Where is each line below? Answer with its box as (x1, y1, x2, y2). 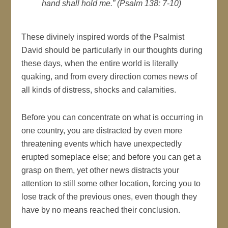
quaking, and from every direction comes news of (21, 72, 197, 81)
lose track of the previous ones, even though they (21, 192, 197, 201)
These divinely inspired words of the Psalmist (21, 32, 185, 41)
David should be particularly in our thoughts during (21, 45, 203, 54)
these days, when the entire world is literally (21, 59, 179, 68)
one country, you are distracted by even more (21, 126, 183, 135)
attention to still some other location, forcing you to (21, 179, 201, 188)
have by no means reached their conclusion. (21, 205, 181, 214)
